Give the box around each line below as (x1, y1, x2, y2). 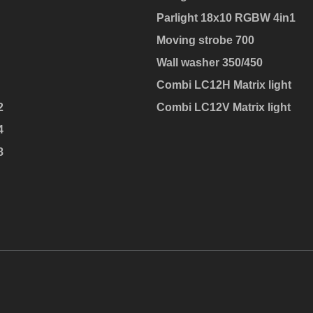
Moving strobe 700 (156, 34, 254, 46)
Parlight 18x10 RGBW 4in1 (156, 11, 296, 24)
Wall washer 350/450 (156, 56, 263, 68)
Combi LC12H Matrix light (156, 78, 291, 91)
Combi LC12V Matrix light (156, 101, 291, 113)
